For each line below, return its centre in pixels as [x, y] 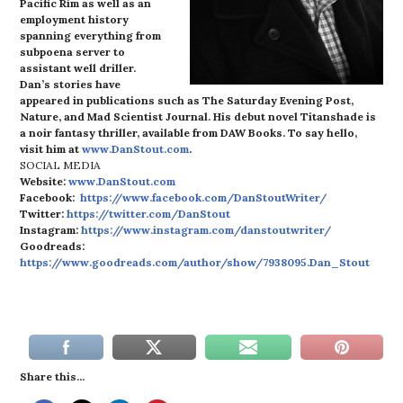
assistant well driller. [78, 68]
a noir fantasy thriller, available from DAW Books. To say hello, [189, 133]
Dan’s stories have [71, 84]
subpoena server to [73, 52]
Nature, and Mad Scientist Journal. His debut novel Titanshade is [198, 116]
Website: [45, 181]
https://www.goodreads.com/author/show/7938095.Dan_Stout [195, 262]
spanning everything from [91, 36]
